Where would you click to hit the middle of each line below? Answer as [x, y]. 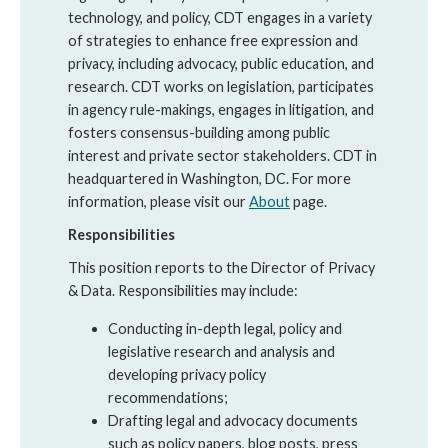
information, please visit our [158, 202]
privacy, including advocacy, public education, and [221, 64]
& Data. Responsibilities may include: [183, 291]
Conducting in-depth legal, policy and [225, 328]
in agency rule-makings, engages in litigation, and [221, 110]
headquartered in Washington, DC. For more [209, 179]
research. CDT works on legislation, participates [221, 87]
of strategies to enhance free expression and [213, 41]
